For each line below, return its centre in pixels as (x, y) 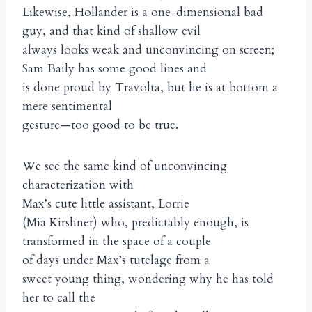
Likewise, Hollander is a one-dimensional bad (143, 13)
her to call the (59, 298)
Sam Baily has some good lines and (115, 69)
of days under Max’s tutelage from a (116, 260)
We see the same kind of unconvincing (125, 166)
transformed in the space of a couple (117, 242)
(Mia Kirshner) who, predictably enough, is (135, 223)
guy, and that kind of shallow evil (111, 31)
